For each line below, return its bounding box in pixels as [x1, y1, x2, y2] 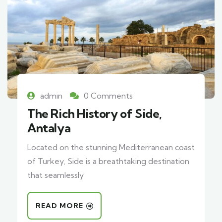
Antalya [27, 120, 71, 136]
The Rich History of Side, [27, 106, 163, 121]
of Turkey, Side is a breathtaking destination [27, 156, 189, 166]
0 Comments [84, 91, 133, 101]
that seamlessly [27, 170, 84, 180]
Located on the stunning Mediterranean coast [27, 142, 195, 153]
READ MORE [36, 201, 83, 211]
